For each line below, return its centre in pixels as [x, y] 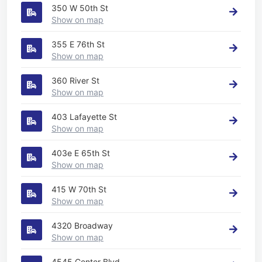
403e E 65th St [81, 153]
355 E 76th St [78, 44]
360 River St [75, 80]
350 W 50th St [80, 8]
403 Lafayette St [84, 116]
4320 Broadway [82, 225]
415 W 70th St [79, 189]
